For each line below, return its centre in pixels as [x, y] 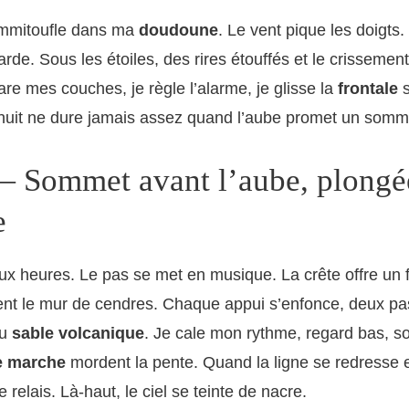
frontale [368, 88]
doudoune [178, 30]
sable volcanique [78, 333]
